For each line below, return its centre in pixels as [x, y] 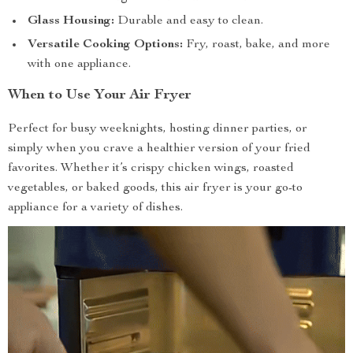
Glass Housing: [71, 21]
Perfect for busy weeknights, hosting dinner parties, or [158, 129]
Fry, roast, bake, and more [256, 45]
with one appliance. [79, 65]
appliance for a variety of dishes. [95, 208]
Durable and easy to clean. [189, 21]
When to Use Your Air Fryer [100, 95]
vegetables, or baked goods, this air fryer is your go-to [155, 188]
